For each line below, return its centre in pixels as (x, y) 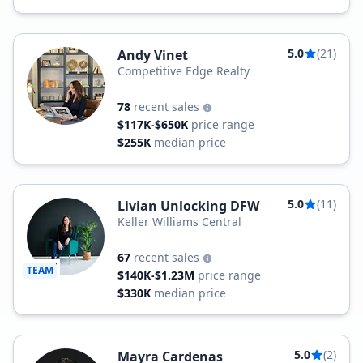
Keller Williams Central (179, 222)
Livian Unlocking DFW (188, 206)
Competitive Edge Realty (184, 71)
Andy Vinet (153, 55)
